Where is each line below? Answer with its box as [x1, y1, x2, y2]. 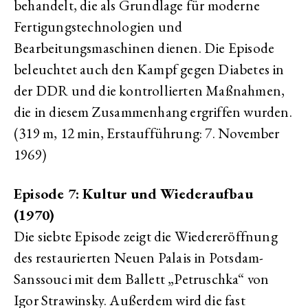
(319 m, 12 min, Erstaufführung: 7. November [14, 124, 280, 142]
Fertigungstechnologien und [14, 17, 183, 36]
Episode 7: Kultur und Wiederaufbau [14, 184, 253, 203]
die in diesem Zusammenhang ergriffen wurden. [14, 102, 292, 121]
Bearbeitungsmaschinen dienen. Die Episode [14, 38, 275, 57]
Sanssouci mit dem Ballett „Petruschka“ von [14, 269, 269, 288]
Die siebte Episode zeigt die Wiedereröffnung [14, 227, 278, 245]
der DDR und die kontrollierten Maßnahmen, [14, 81, 285, 100]
